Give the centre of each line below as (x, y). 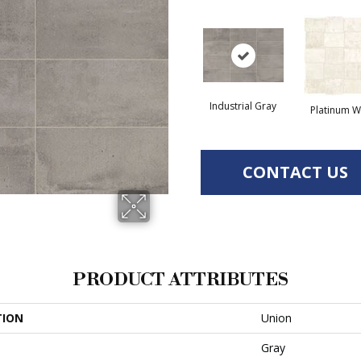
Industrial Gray (243, 106)
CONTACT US (295, 172)
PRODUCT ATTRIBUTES (180, 280)
